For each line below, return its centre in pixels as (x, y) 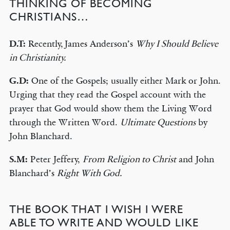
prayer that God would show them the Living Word (110, 108)
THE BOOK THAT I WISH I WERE (96, 209)
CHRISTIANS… (49, 17)
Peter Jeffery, (56, 159)
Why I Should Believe (177, 44)
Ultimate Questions (158, 122)
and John (195, 159)
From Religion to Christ (129, 159)
